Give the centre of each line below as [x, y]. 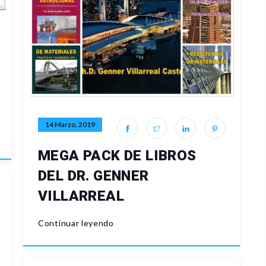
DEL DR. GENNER [94, 175]
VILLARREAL [81, 196]
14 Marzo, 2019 [70, 124]
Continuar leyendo [76, 223]
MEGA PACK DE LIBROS [117, 155]
